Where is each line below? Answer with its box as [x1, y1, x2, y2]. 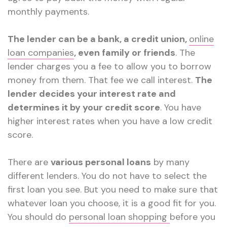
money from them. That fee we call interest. [8, 74, 195, 87]
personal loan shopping [69, 211, 170, 223]
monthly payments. [8, 6, 89, 18]
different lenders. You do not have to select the [8, 170, 207, 182]
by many [151, 156, 190, 169]
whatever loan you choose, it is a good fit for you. [8, 197, 216, 210]
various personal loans [51, 156, 151, 169]
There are [8, 156, 51, 169]
